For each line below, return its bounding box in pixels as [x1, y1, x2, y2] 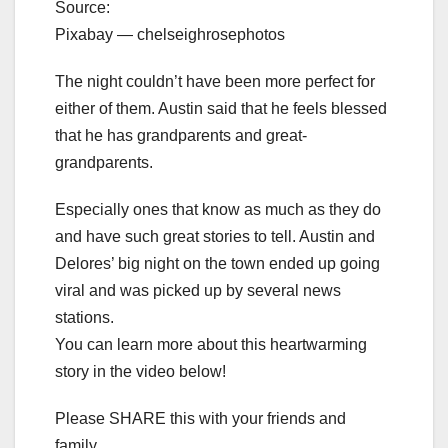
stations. [55, 308, 114, 326]
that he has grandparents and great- [55, 126, 307, 144]
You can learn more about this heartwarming [55, 335, 367, 353]
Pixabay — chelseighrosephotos [55, 25, 285, 43]
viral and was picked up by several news [55, 281, 341, 299]
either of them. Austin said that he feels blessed [55, 99, 387, 117]
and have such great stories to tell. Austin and [55, 227, 375, 245]
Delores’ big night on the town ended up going [55, 254, 380, 272]
